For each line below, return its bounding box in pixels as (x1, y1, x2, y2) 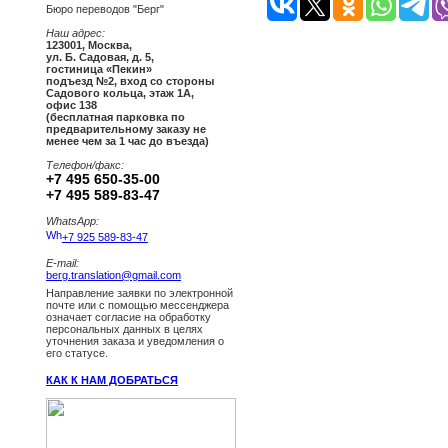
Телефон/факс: (46, 159, 124, 172)
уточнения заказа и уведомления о (46, 335, 224, 348)
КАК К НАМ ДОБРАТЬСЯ (46, 374, 178, 387)
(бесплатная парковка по (46, 111, 185, 124)
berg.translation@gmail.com (46, 269, 181, 282)
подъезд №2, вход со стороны (46, 75, 214, 88)
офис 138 (46, 99, 97, 112)
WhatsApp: (46, 215, 99, 228)
